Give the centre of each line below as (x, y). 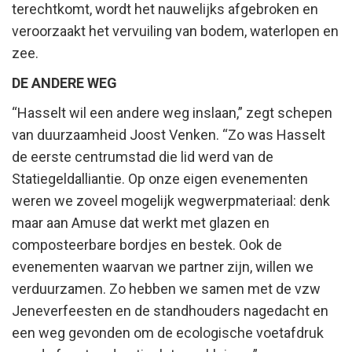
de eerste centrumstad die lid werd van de (143, 157)
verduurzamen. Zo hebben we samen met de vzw (166, 289)
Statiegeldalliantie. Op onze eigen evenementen (160, 179)
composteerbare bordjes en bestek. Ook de (147, 245)
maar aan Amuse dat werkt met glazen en (141, 223)
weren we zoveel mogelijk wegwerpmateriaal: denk (171, 201)
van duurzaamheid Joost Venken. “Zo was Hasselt (169, 135)
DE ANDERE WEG (64, 83)
